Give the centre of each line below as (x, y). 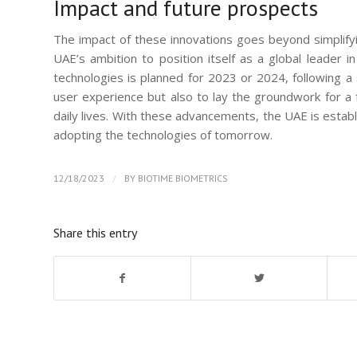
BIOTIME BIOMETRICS (183, 178)
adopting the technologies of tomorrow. (163, 135)
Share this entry (95, 233)
